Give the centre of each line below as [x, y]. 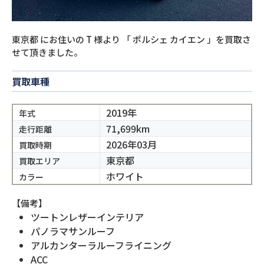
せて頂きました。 [47, 52]
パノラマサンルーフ [73, 231]
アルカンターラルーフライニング [101, 245]
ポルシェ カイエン [169, 39]
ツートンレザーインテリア [87, 217]
